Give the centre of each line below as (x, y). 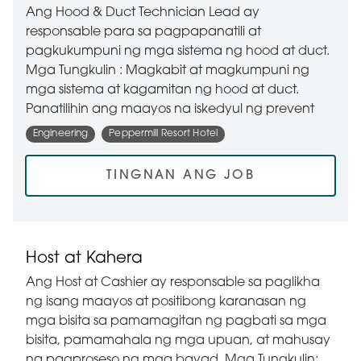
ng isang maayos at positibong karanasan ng (166, 303)
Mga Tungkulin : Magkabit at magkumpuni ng (168, 71)
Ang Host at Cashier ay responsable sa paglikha (173, 283)
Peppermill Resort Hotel (164, 134)
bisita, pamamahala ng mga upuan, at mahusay (178, 341)
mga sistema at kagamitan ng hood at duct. (162, 90)
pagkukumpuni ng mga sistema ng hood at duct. (178, 51)
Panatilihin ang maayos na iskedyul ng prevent (170, 109)
